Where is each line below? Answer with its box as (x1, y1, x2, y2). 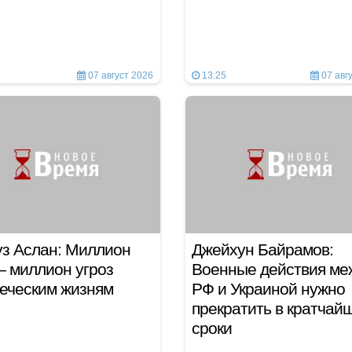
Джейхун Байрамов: (191, 240, 333, 258)
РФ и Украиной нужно (191, 280, 345, 298)
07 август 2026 (85, 70, 153, 81)
